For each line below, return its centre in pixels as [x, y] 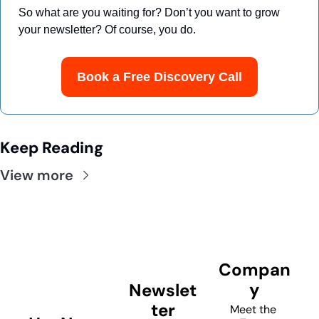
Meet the [253, 309]
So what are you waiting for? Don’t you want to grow [149, 12]
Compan [254, 269]
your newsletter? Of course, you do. [107, 29]
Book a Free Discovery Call [159, 77]
